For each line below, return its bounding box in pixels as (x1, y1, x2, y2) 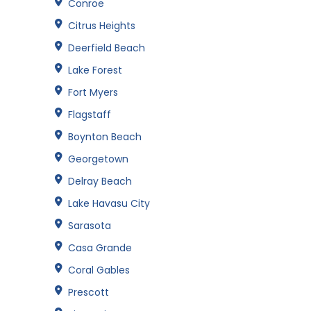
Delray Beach (68, 174, 132, 188)
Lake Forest (68, 62, 122, 77)
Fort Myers (68, 85, 118, 99)
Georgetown (68, 151, 128, 166)
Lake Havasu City (68, 196, 150, 210)
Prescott (68, 285, 109, 299)
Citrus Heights (68, 18, 135, 33)
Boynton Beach (68, 129, 142, 144)
